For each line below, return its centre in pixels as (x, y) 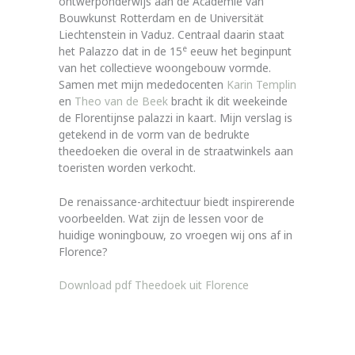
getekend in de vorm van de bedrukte (154, 134)
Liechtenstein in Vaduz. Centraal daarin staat (172, 34)
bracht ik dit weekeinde (228, 101)
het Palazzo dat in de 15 (120, 51)
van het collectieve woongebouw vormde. (165, 67)
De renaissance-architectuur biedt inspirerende (177, 201)
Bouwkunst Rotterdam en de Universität (161, 17)
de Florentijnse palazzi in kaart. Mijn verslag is (176, 117)
